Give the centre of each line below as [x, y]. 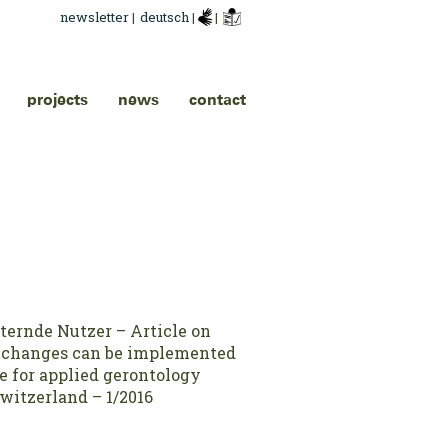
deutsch [166, 17]
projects [57, 100]
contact [217, 100]
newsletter [94, 17]
